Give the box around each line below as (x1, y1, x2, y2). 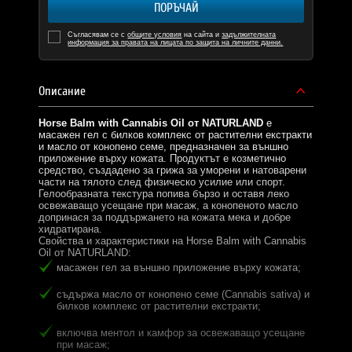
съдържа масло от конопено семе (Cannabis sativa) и (57, 288, 310, 301)
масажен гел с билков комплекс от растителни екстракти (38, 129, 313, 141)
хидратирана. (38, 223, 103, 236)
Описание (38, 84, 86, 99)
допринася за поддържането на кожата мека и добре (38, 211, 291, 224)
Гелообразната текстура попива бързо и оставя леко (38, 188, 290, 200)
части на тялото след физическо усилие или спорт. (38, 176, 286, 189)
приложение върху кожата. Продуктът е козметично (38, 152, 287, 165)
